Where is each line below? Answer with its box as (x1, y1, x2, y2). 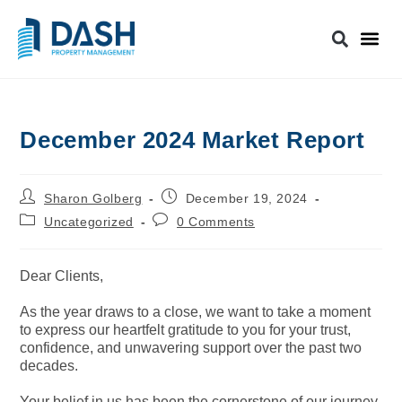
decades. (20, 357, 79, 373)
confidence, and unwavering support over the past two (20, 339, 363, 355)
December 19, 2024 (185, 190, 308, 205)
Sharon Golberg (44, 190, 143, 205)
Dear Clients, (20, 267, 104, 284)
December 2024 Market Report (20, 126, 365, 153)
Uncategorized (44, 214, 134, 229)
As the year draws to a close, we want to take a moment (20, 303, 371, 319)
